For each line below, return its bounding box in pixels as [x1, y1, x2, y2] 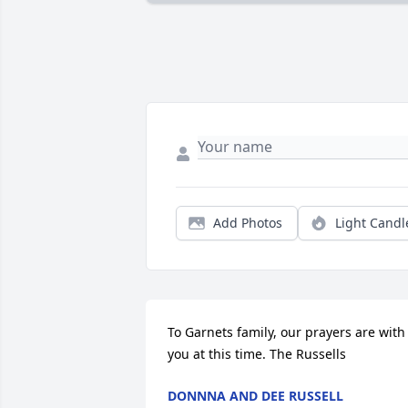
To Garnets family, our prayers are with [168, 322, 405, 341]
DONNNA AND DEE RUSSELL [168, 386, 343, 404]
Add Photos [213, 213, 282, 231]
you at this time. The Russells [168, 344, 346, 362]
